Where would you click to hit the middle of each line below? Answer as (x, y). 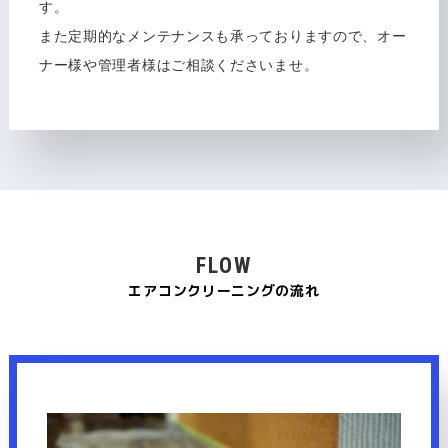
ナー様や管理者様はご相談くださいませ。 (178, 65)
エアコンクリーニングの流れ (224, 291)
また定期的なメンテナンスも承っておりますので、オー (222, 36)
